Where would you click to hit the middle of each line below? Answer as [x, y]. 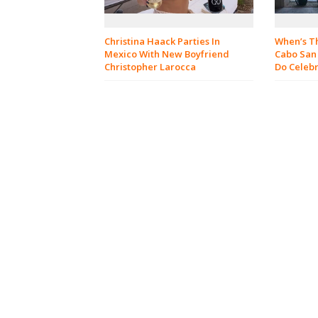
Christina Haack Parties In [162, 42]
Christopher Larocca [150, 67]
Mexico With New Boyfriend [167, 54]
